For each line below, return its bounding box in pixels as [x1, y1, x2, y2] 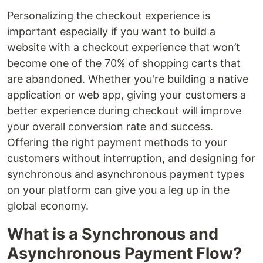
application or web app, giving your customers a [7, 89, 246, 102]
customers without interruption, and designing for [7, 152, 255, 165]
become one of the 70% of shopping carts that [7, 57, 241, 70]
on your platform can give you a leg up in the [7, 184, 230, 197]
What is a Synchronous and [7, 224, 218, 244]
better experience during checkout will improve [7, 104, 241, 117]
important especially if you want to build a [7, 25, 215, 38]
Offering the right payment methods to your [7, 136, 227, 149]
